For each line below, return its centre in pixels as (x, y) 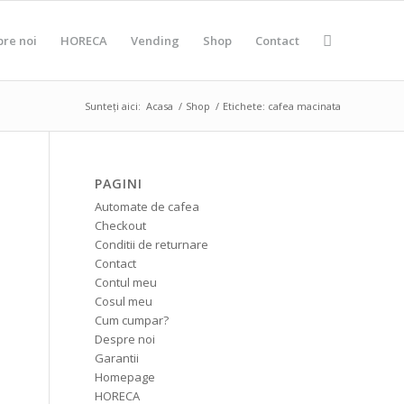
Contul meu (126, 282)
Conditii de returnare (152, 244)
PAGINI (119, 184)
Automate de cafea (147, 207)
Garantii (117, 358)
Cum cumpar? (132, 320)
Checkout (121, 225)
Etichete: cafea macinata (282, 106)
